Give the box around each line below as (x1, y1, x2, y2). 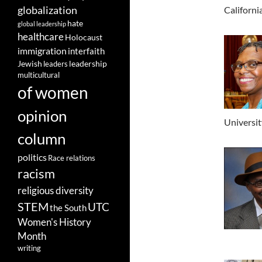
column (18, 129, 65, 149)
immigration (18, 45, 67, 57)
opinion (18, 106, 67, 126)
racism (18, 166, 55, 182)
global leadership (18, 20, 66, 28)
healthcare (18, 30, 64, 43)
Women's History (18, 216, 91, 229)
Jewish (18, 59, 42, 69)
